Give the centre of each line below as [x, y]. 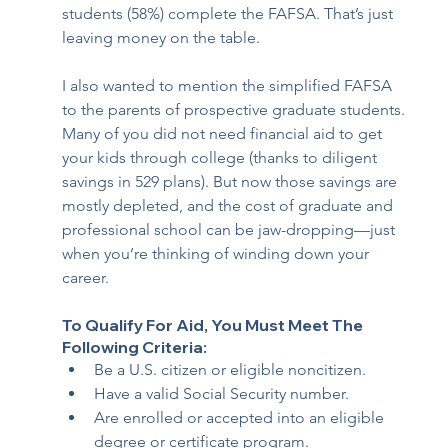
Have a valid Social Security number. [222, 393]
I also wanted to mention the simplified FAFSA [229, 85]
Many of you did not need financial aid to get [224, 133]
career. [86, 277]
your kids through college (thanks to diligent [222, 157]
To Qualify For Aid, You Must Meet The [214, 324]
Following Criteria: [135, 346]
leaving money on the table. [161, 37]
